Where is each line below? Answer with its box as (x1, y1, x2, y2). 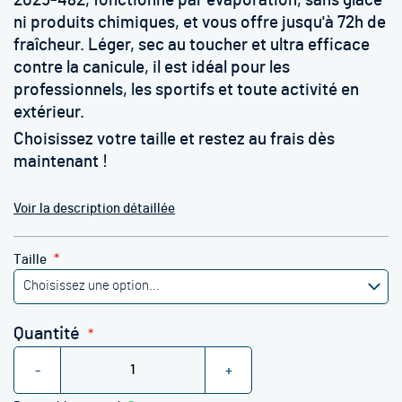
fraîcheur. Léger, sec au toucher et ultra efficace (13, 37, 370, 54)
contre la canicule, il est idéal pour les (13, 59, 290, 76)
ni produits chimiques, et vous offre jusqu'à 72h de (13, 14, 386, 31)
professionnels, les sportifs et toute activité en (13, 82, 359, 99)
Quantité (13, 325, 80, 343)
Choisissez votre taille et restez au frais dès (13, 131, 335, 148)
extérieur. (13, 104, 88, 121)
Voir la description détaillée (13, 202, 175, 215)
